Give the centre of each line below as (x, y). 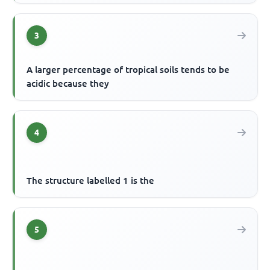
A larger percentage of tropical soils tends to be (128, 70)
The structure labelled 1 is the (91, 181)
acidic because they (68, 84)
